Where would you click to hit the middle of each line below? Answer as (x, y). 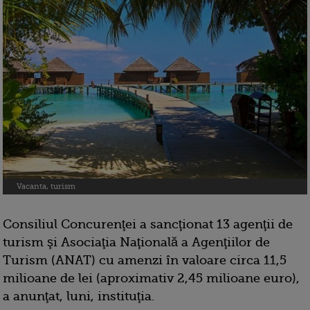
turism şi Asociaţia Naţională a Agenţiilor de (136, 243)
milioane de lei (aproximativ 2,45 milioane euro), (151, 279)
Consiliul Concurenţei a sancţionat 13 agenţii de (148, 225)
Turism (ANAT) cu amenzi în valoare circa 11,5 (145, 261)
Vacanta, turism (46, 187)
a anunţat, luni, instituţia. (79, 297)
